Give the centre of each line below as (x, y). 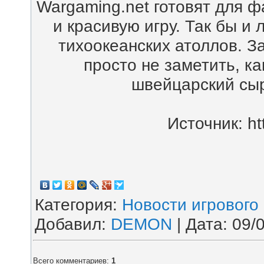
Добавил (68, 224)
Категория (74, 204)
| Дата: (202, 224)
